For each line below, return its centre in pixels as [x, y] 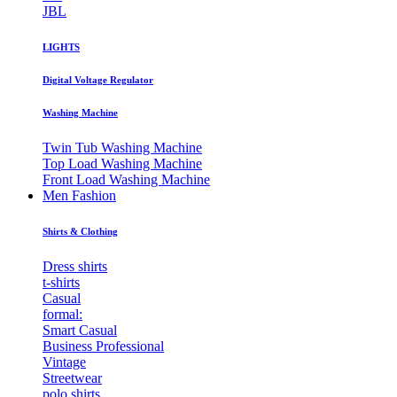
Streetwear [72, 378]
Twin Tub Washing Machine [122, 148]
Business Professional [103, 346]
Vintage [64, 362]
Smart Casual [80, 331]
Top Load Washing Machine [122, 164]
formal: [62, 315]
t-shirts [61, 283]
